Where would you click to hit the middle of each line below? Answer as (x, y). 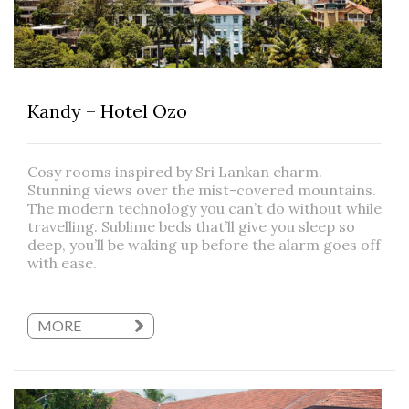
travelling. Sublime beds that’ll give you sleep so (191, 227)
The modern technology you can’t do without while (204, 209)
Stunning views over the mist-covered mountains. (202, 190)
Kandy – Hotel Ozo (107, 111)
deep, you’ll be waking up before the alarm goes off (204, 245)
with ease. (62, 263)
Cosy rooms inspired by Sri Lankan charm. (175, 172)
